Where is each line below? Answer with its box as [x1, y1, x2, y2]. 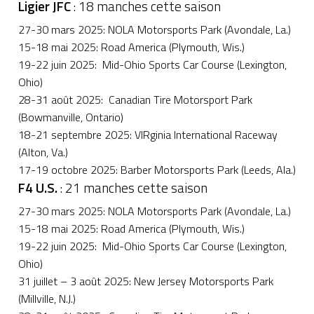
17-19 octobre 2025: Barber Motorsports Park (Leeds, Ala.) [18, 161, 296, 178]
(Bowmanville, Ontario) [18, 108, 123, 125]
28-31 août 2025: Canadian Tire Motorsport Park [18, 90, 252, 108]
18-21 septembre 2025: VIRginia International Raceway [18, 125, 278, 143]
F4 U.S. [18, 177, 57, 198]
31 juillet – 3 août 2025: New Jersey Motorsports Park [18, 272, 273, 289]
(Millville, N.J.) [18, 289, 76, 307]
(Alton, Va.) [18, 143, 68, 161]
